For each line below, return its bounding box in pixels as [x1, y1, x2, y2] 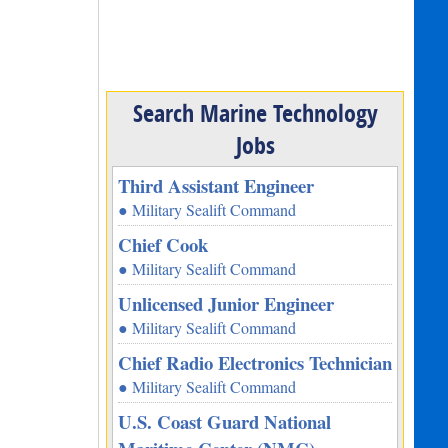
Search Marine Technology [132, 97, 378, 130]
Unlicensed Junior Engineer [118, 290, 335, 318]
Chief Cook [118, 231, 209, 259]
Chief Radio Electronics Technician [118, 349, 393, 377]
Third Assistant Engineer [118, 172, 315, 200]
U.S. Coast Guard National [118, 408, 332, 436]
